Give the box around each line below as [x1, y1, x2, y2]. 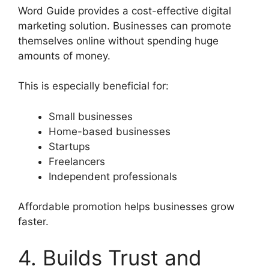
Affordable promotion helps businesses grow [18, 201, 235, 213]
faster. [18, 216, 49, 228]
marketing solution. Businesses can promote [18, 19, 231, 32]
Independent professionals [49, 170, 177, 183]
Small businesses [49, 110, 133, 122]
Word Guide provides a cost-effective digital [18, 4, 231, 17]
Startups [49, 140, 90, 153]
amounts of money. [18, 49, 110, 62]
